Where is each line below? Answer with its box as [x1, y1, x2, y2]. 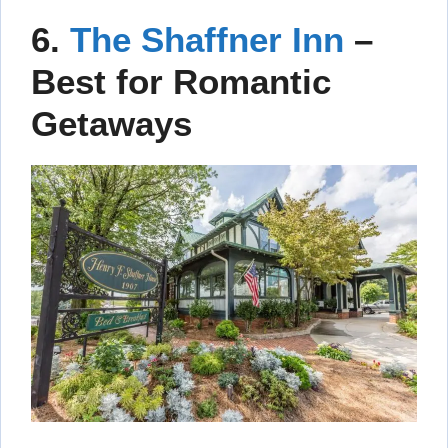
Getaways [31, 103, 192, 143]
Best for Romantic [31, 61, 331, 101]
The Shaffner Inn [70, 19, 354, 59]
